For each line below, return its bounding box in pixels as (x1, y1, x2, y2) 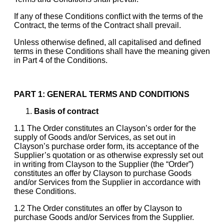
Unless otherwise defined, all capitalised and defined (14, 37, 201, 46)
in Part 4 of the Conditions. (14, 55, 107, 64)
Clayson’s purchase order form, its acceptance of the (14, 141, 199, 150)
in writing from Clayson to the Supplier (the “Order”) (14, 159, 193, 168)
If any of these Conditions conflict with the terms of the (14, 11, 203, 20)
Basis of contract (34, 106, 98, 115)
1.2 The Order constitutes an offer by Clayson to (14, 203, 182, 212)
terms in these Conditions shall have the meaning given (14, 46, 210, 55)
